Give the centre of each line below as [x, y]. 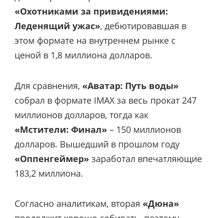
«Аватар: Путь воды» [130, 85]
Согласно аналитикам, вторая [79, 203]
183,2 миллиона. [49, 173]
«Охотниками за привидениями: [91, 11]
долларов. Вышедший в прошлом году [97, 144]
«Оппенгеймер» [52, 158]
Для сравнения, [48, 85]
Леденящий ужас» [57, 26]
